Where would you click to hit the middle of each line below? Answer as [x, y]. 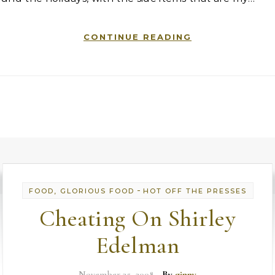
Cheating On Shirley [137, 219]
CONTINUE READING [137, 37]
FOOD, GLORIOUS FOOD [81, 191]
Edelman [137, 246]
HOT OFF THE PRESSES [195, 191]
